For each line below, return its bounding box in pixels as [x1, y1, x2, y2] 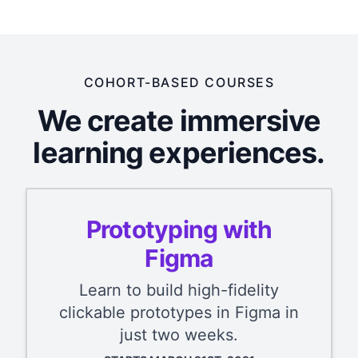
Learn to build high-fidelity [79, 280, 279, 300]
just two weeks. [120, 325, 238, 345]
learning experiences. [33, 135, 325, 171]
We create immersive [37, 103, 321, 139]
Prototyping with [86, 215, 272, 245]
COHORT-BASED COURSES [83, 74, 275, 91]
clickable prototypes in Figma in [59, 303, 299, 323]
